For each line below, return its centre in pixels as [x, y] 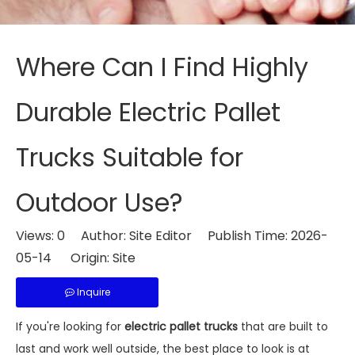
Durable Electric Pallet [148, 112]
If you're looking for [70, 326]
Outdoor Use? [99, 202]
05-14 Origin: [64, 258]
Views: [36, 236]
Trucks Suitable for [130, 157]
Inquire [93, 292]
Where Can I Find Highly [162, 67]
